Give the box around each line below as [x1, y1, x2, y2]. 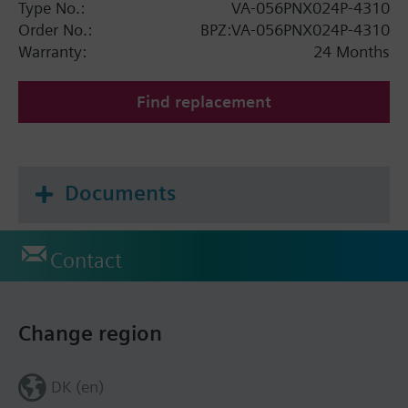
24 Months [313, 42, 390, 62]
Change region [18, 321, 162, 347]
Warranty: [18, 42, 87, 62]
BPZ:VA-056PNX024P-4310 [200, 20, 390, 40]
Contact [50, 248, 122, 274]
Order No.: [18, 20, 92, 40]
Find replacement [137, 92, 271, 112]
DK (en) [50, 377, 104, 397]
